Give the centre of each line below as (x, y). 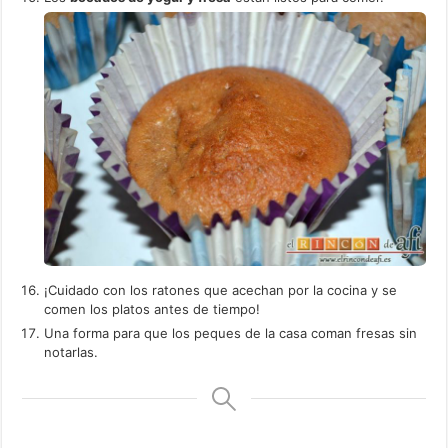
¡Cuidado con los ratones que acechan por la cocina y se (221, 289)
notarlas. (71, 351)
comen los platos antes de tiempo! (152, 308)
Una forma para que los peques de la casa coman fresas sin (231, 332)
